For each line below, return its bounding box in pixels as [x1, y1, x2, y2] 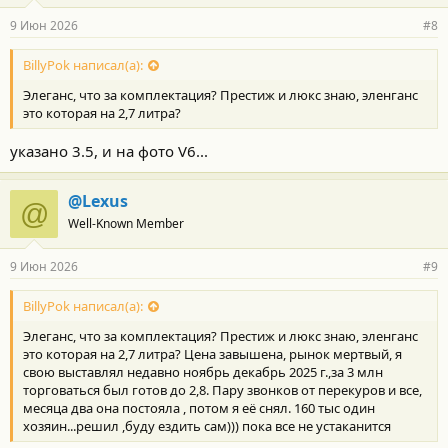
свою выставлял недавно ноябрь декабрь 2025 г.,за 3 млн [23, 362, 383, 381]
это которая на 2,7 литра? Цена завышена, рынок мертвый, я [23, 344, 402, 363]
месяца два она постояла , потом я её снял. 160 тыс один [23, 398, 375, 417]
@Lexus [68, 189, 128, 212]
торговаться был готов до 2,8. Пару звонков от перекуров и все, [23, 380, 422, 399]
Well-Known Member [68, 214, 184, 232]
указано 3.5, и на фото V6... [10, 140, 208, 161]
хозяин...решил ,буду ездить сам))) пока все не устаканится [23, 416, 391, 435]
